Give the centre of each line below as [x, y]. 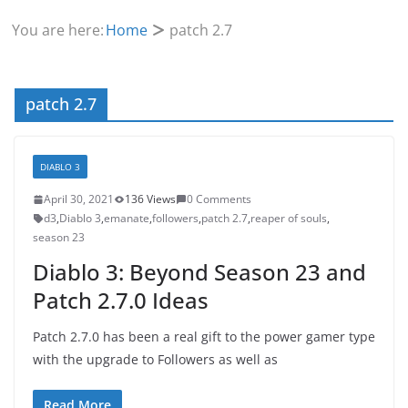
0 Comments [219, 199]
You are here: [58, 30]
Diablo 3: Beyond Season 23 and [199, 272]
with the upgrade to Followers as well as [155, 359]
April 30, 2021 [79, 199]
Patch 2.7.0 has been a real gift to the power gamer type [204, 337]
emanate [127, 218]
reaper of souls [289, 218]
